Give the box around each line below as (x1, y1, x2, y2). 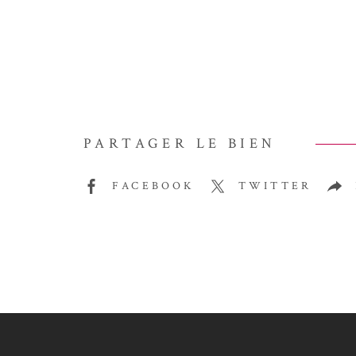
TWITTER (238, 179, 312, 194)
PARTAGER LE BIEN (83, 134, 277, 153)
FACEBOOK (112, 179, 195, 194)
